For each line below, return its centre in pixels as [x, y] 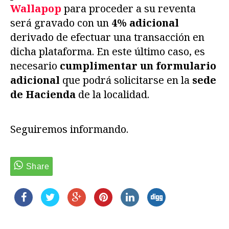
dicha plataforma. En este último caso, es [108, 52]
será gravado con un [61, 23]
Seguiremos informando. [69, 129]
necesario [35, 66]
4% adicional [145, 23]
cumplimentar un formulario [138, 66]
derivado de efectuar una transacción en [107, 37]
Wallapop [36, 9]
